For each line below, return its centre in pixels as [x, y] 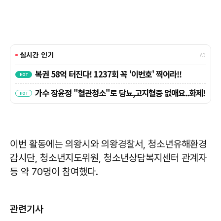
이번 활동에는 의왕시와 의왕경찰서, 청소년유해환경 [108, 144]
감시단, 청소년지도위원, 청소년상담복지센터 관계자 [108, 158]
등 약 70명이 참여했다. [54, 172]
